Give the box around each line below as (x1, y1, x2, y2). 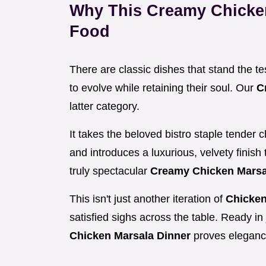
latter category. (69, 100, 140, 113)
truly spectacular (69, 165, 150, 178)
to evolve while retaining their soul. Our (69, 82, 256, 94)
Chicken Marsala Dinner (69, 230, 194, 242)
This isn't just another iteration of (69, 193, 226, 205)
